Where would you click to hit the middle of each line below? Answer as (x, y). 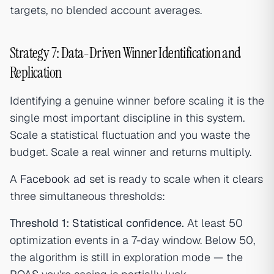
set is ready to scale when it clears (175, 179)
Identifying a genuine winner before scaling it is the (137, 101)
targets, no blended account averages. (106, 10)
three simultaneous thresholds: (87, 196)
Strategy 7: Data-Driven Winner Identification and (125, 53)
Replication (36, 72)
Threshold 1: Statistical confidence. (97, 223)
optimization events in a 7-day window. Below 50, (132, 240)
